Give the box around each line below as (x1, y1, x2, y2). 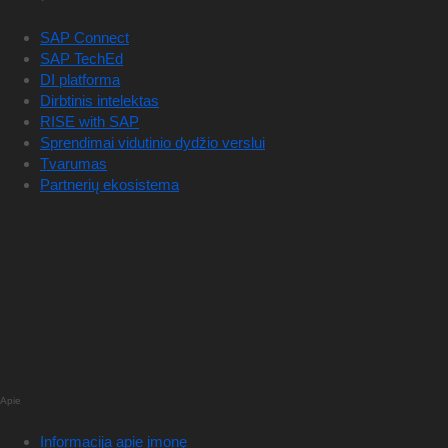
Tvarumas (40, 154, 107, 172)
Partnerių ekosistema (40, 175, 179, 193)
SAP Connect (40, 28, 129, 46)
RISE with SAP (40, 112, 139, 130)
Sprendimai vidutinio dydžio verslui (40, 133, 265, 151)
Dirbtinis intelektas (40, 91, 159, 109)
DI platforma (40, 70, 120, 88)
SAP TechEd (40, 49, 123, 67)
